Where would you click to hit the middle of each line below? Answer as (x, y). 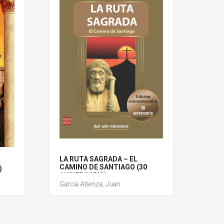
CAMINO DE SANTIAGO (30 (103, 167)
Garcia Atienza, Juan (90, 184)
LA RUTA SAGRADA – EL (98, 159)
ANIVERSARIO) (83, 175)
